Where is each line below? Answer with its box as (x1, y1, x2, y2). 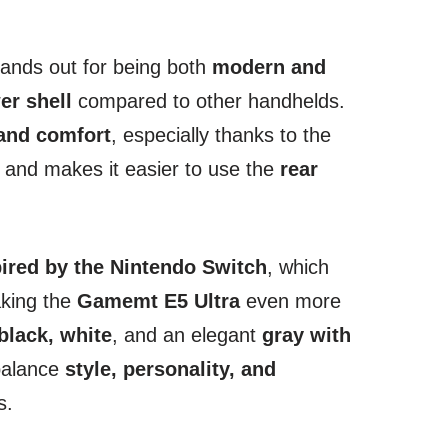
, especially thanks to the (111, 123, 331, 146)
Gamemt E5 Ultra (77, 289, 240, 312)
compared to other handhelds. (72, 89, 345, 112)
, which (267, 255, 329, 278)
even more (240, 289, 341, 312)
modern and (212, 55, 326, 78)
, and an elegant (112, 323, 262, 346)
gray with (262, 323, 351, 346)
